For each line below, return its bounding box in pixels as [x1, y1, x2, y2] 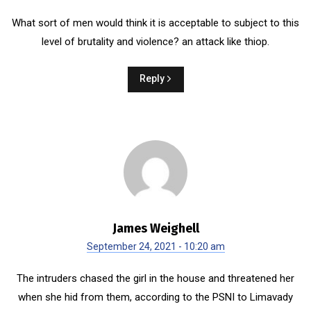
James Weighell [112, 220, 199, 236]
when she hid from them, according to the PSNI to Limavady [18, 290, 293, 303]
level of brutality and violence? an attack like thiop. [42, 35, 269, 48]
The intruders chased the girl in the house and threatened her [17, 271, 294, 285]
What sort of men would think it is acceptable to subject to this [12, 16, 299, 29]
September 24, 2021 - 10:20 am [86, 240, 225, 252]
